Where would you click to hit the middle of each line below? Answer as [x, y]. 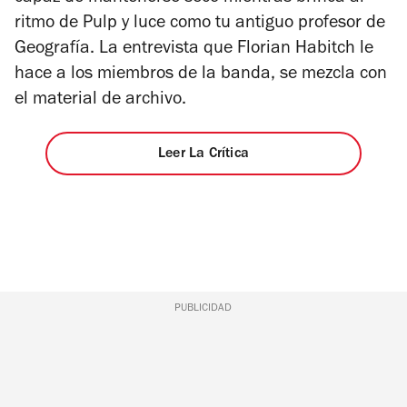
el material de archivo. [100, 100]
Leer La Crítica [203, 155]
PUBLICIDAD [203, 308]
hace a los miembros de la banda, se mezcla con [201, 75]
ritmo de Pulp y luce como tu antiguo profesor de [200, 24]
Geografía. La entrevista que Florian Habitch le [194, 50]
